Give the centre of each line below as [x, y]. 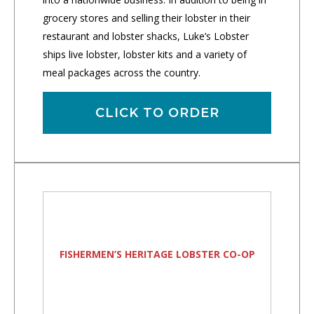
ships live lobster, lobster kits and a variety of [145, 54]
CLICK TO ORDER [157, 112]
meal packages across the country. [122, 72]
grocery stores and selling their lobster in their [146, 18]
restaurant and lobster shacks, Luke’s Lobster [146, 36]
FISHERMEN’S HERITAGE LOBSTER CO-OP [157, 254]
